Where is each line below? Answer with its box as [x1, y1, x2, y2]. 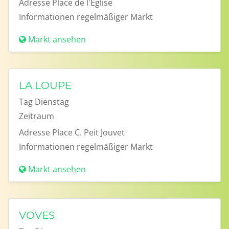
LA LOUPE [19, 79, 72, 91]
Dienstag [35, 96, 69, 107]
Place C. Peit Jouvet [52, 127, 125, 138]
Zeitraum [19, 110, 54, 122]
